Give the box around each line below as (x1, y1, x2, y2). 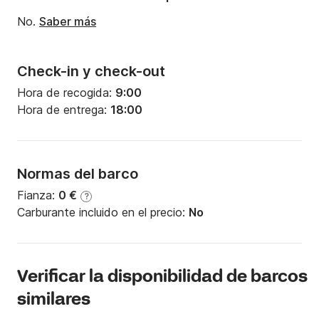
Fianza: (17, 188, 58, 203)
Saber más (39, 14, 96, 29)
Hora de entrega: (17, 103, 110, 117)
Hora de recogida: (17, 85, 115, 100)
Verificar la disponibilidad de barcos (17, 266, 308, 289)
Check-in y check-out (17, 63, 165, 80)
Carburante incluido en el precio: (17, 205, 189, 220)
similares (17, 289, 90, 312)
